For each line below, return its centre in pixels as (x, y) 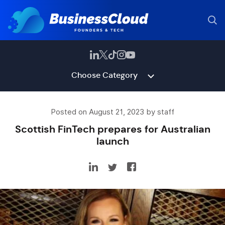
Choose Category (104, 75)
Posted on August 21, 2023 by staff (113, 112)
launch (113, 141)
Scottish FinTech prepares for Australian (113, 129)
